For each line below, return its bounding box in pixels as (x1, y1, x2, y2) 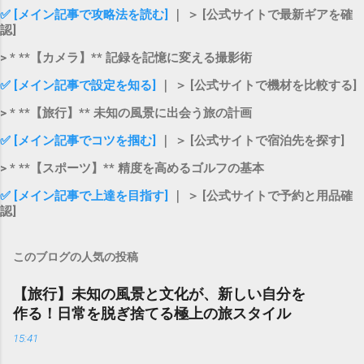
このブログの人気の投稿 (13, 249, 138, 263)
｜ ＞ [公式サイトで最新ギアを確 (171, 6, 353, 22)
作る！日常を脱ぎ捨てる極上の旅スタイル (13, 304, 291, 322)
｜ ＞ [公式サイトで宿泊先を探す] (156, 132, 344, 148)
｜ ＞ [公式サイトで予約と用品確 (171, 188, 353, 203)
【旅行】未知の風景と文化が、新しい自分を (13, 284, 305, 302)
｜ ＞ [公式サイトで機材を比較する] (156, 77, 357, 93)
